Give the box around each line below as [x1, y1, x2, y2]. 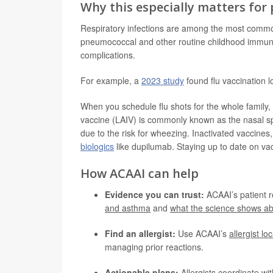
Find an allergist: [105, 227, 175, 239]
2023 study [141, 74, 184, 87]
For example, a [80, 74, 141, 87]
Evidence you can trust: [105, 188, 204, 200]
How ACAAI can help [80, 165, 199, 182]
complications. [80, 49, 135, 61]
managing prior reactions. [105, 241, 204, 253]
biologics [80, 140, 114, 152]
